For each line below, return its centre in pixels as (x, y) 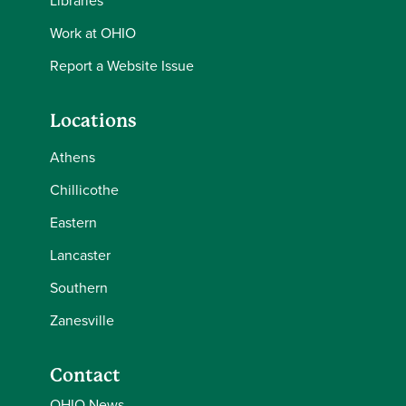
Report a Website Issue (122, 65)
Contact (85, 376)
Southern (79, 287)
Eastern (73, 222)
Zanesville (82, 320)
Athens (72, 157)
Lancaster (80, 255)
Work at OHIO (93, 33)
